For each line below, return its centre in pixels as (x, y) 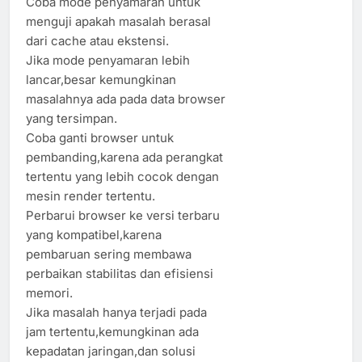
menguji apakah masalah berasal (118, 21)
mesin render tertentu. (90, 196)
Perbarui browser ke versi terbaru (123, 215)
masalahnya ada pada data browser (126, 99)
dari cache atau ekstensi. (97, 40)
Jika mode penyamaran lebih (108, 60)
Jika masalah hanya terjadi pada (116, 312)
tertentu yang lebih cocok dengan (122, 176)
